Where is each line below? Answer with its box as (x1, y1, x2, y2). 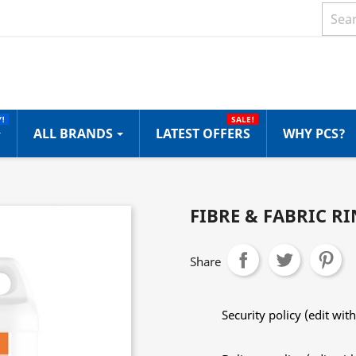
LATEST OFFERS (156, 125, 250, 143)
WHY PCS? (283, 125, 346, 143)
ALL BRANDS (33, 125, 116, 143)
